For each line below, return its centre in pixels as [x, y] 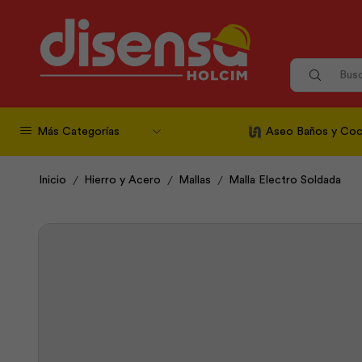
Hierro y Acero [122, 181]
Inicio [53, 181]
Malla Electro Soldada [285, 181]
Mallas [195, 181]
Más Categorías [78, 132]
